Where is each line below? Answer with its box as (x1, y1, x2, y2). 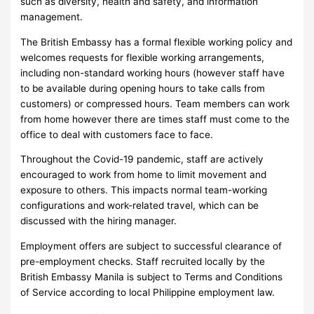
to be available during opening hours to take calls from (20, 82, 266, 94)
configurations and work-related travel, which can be (20, 200, 259, 212)
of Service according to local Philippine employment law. (20, 286, 275, 298)
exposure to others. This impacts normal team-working (20, 184, 268, 196)
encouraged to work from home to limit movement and (20, 169, 267, 181)
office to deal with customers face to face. (20, 128, 217, 140)
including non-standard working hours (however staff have (20, 67, 285, 78)
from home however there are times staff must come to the (20, 113, 290, 125)
